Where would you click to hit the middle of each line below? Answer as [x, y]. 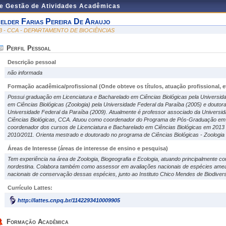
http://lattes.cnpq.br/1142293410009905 [69, 200]
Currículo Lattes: [30, 188]
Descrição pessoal [32, 62]
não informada [25, 73]
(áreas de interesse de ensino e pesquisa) [113, 148]
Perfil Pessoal [29, 48]
